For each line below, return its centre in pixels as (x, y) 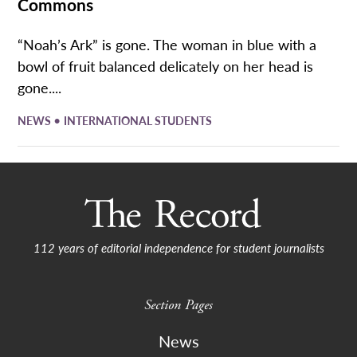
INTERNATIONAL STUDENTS (138, 121)
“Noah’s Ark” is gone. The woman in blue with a (167, 44)
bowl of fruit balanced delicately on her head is (166, 65)
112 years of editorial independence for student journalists (178, 247)
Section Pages (178, 304)
